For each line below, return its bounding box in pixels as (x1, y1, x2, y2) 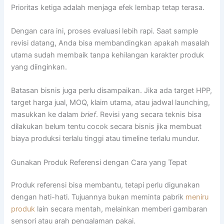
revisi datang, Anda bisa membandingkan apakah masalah (11, 38, 210, 47)
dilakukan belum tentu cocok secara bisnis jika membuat (11, 122, 202, 131)
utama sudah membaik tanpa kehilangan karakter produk (11, 50, 204, 59)
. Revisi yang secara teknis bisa (96, 110, 202, 119)
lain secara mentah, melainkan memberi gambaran (35, 204, 208, 214)
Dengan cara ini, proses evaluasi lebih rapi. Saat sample (11, 26, 198, 35)
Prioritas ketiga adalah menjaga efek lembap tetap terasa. (11, 2, 205, 12)
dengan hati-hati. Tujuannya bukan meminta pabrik (11, 192, 186, 202)
